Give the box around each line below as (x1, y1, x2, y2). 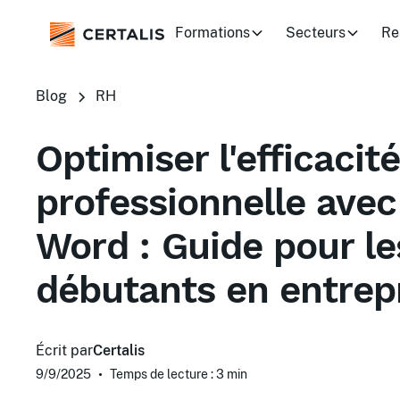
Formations (175, 24, 250, 42)
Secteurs (286, 24, 346, 42)
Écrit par (36, 342, 93, 359)
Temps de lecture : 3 (110, 367, 224, 381)
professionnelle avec (36, 180, 396, 224)
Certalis (93, 342, 145, 359)
